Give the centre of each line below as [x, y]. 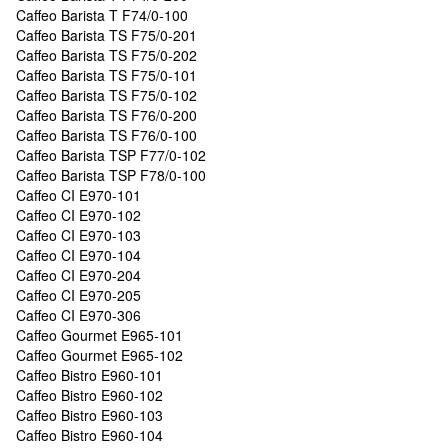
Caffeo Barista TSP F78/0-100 [111, 174]
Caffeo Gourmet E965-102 [99, 354]
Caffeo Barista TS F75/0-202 [106, 54]
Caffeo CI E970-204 [78, 274]
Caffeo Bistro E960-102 [89, 394]
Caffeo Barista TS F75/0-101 [106, 74]
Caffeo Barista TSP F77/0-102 [111, 154]
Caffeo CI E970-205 [78, 294]
